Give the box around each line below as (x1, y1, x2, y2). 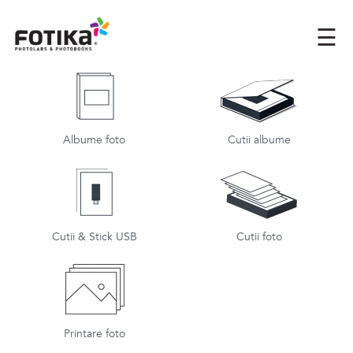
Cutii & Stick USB (51, 230, 137, 243)
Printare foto (63, 327, 125, 340)
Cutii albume (227, 133, 291, 147)
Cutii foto (236, 230, 282, 243)
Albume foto (63, 133, 125, 147)
